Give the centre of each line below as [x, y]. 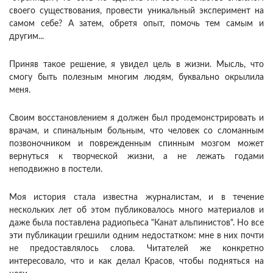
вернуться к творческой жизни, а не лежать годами [136, 157]
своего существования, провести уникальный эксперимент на [136, 11]
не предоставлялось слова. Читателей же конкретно [136, 249]
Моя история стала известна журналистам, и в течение [136, 198]
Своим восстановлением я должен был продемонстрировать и [136, 119]
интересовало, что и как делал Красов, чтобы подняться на [136, 262]
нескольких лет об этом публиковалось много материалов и [136, 211]
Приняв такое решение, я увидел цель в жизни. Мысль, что [136, 65]
